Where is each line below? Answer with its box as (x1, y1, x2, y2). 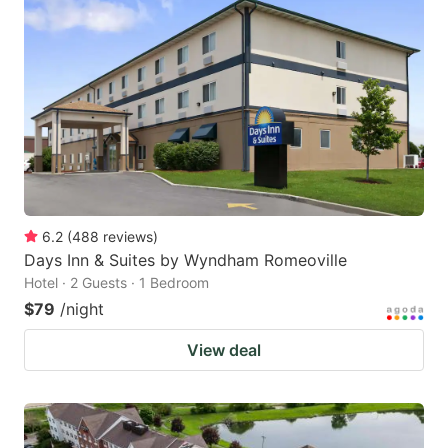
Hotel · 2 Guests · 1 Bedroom (24, 273, 209, 291)
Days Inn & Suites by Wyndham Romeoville (24, 249, 347, 270)
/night (60, 298, 104, 319)
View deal (187, 339, 261, 360)
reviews (103, 227, 153, 245)
